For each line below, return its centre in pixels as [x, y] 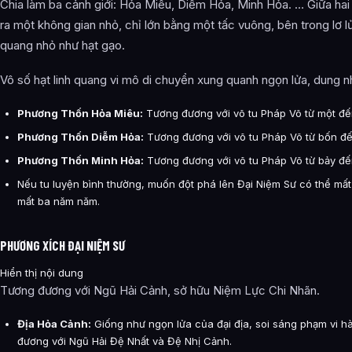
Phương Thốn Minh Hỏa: [81, 160]
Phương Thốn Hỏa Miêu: [80, 113]
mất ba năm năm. [59, 201]
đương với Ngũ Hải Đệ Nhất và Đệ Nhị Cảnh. [125, 341]
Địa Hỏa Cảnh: [54, 323]
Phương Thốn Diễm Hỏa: [81, 136]
